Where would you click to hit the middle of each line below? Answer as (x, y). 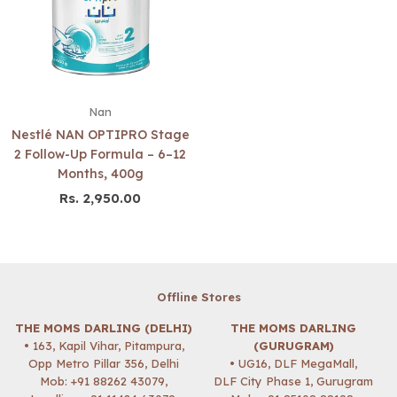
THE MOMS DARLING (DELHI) (104, 328)
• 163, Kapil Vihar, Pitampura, (104, 346)
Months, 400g (100, 174)
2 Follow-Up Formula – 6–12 (101, 154)
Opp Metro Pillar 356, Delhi (104, 363)
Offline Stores (198, 297)
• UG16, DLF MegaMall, (293, 363)
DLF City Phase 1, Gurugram (293, 381)
